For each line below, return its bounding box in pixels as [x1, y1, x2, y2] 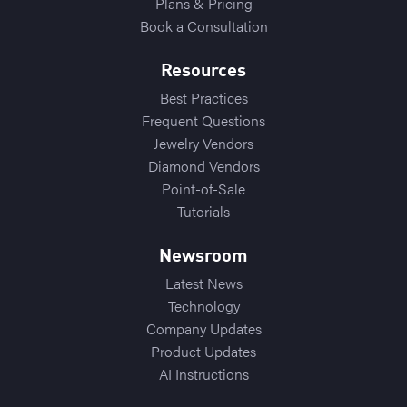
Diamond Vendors [147, 154, 260, 176]
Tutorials [177, 200, 230, 222]
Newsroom [159, 247, 248, 266]
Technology [167, 294, 240, 316]
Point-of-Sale [162, 177, 245, 199]
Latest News [164, 272, 243, 293]
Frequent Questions [142, 109, 265, 131]
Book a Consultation [139, 15, 268, 36]
